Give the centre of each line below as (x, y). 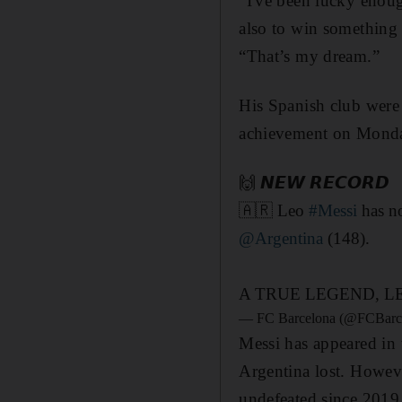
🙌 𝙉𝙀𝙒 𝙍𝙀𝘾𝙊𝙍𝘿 (315, 182)
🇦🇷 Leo (274, 210)
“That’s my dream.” (309, 56)
